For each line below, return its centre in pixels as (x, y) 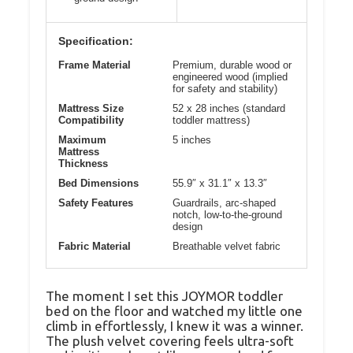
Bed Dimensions (98, 183)
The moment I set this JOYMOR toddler (164, 295)
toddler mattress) (211, 120)
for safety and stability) (225, 88)
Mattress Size (91, 108)
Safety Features (96, 203)
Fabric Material (95, 246)
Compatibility (91, 120)
